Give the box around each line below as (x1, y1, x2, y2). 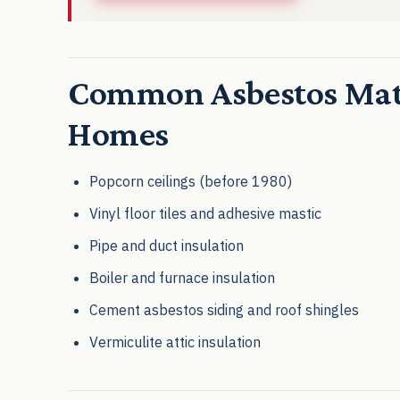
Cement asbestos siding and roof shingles (89, 300, 359, 319)
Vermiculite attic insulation (89, 332, 261, 351)
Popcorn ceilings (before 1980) (89, 171, 292, 190)
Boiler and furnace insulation (89, 268, 275, 287)
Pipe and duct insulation (89, 236, 244, 254)
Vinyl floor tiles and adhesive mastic (89, 204, 321, 222)
